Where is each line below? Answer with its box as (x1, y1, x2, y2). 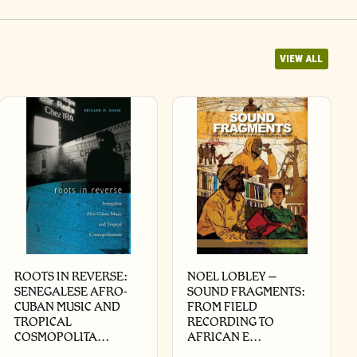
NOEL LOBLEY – (187, 268, 277, 284)
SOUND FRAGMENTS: (187, 283, 306, 299)
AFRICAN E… (187, 328, 262, 344)
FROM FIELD (187, 298, 258, 314)
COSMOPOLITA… (14, 328, 110, 344)
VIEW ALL (280, 52, 324, 65)
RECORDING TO (187, 313, 275, 329)
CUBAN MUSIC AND (14, 298, 121, 314)
